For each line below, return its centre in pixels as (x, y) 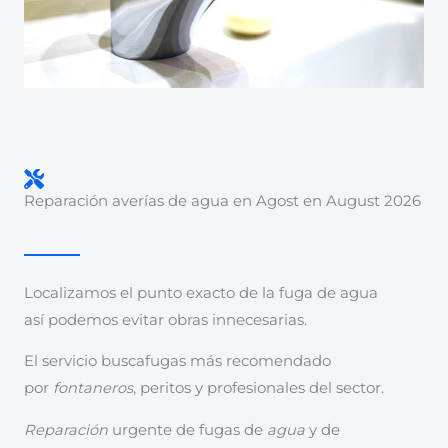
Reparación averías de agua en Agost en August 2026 (222, 200)
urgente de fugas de (187, 430)
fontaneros (93, 388)
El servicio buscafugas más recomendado (177, 361)
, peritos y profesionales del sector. (258, 388)
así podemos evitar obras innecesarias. (165, 319)
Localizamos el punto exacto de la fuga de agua (201, 292)
